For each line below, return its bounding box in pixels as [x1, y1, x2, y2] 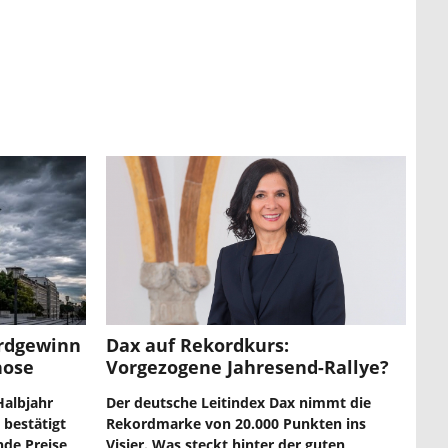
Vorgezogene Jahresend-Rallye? [106, 354, 389, 379]
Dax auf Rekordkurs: [106, 332, 289, 357]
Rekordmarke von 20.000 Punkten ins [106, 413, 366, 433]
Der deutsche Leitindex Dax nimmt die [106, 392, 371, 412]
